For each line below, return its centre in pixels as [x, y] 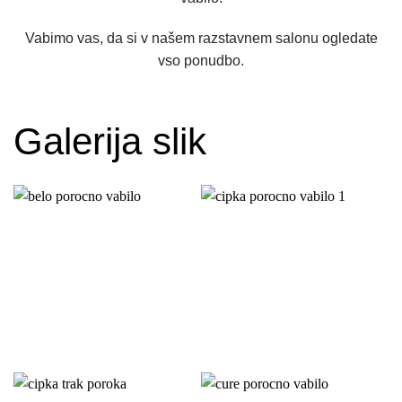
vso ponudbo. [201, 61]
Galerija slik [110, 142]
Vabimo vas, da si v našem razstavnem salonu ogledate [201, 39]
